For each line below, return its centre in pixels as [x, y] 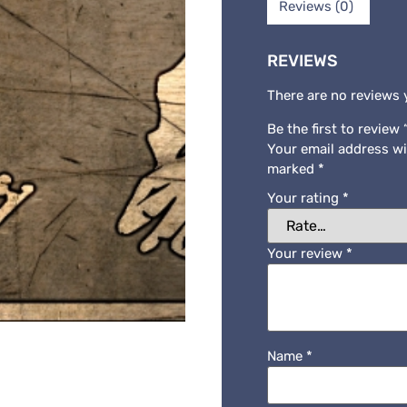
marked [293, 169]
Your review [307, 254]
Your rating [305, 199]
